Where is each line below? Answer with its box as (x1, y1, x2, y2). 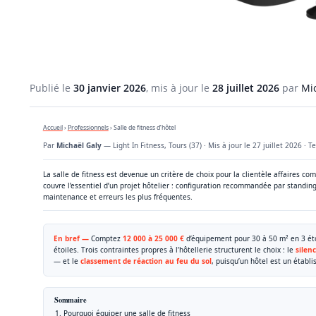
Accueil (42, 123, 63, 132)
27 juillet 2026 (252, 140, 302, 150)
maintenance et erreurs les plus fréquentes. (42, 191, 193, 202)
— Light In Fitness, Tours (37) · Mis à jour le (101, 140, 253, 150)
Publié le (30, 80, 73, 95)
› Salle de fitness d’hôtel (108, 123, 176, 132)
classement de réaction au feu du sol (80, 256, 212, 266)
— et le (53, 256, 80, 266)
